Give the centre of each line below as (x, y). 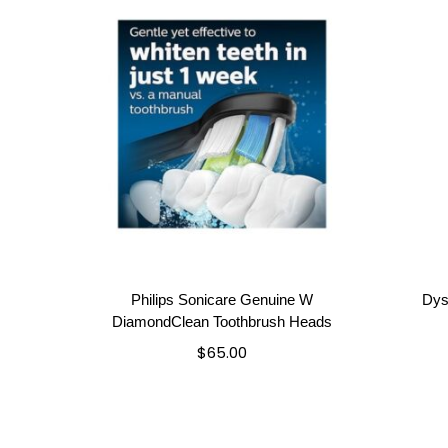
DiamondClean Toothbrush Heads (221, 321)
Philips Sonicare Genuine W (221, 299)
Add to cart (221, 382)
